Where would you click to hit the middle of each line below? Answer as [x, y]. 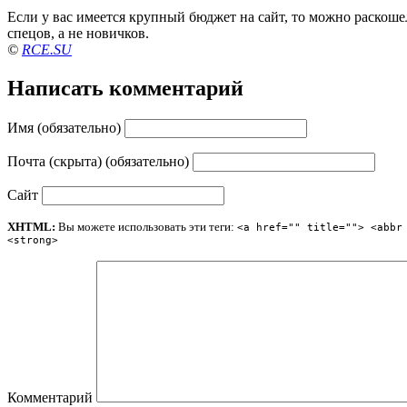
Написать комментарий [125, 88]
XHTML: [31, 226]
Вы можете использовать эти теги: [146, 226]
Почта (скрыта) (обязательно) [98, 161]
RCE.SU [47, 49]
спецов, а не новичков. [78, 33]
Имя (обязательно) [64, 127]
